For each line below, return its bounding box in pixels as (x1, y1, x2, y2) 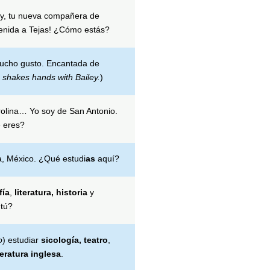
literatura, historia (14, 187, 87, 197)
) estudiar (2, 234, 41, 245)
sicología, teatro (40, 234, 108, 245)
